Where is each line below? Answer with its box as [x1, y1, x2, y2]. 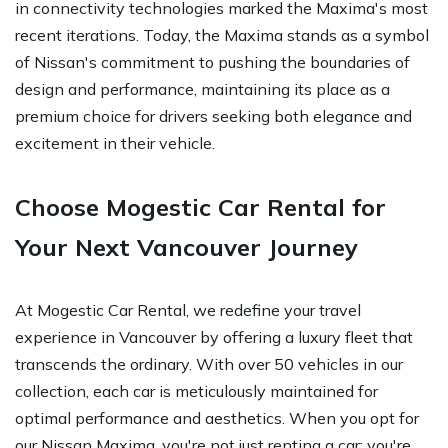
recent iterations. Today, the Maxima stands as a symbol [15, 24, 429, 45]
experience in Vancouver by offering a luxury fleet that [15, 326, 413, 347]
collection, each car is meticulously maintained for [15, 380, 378, 401]
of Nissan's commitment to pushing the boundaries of [15, 51, 410, 72]
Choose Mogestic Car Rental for [15, 191, 386, 222]
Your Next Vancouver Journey [15, 231, 358, 262]
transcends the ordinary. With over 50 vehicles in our [15, 353, 403, 374]
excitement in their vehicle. [15, 132, 215, 153]
